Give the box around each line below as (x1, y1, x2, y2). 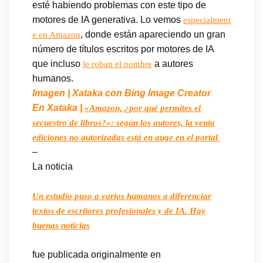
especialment (183, 15, 231, 25)
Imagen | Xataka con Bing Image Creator (32, 87, 211, 98)
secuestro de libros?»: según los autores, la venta (32, 117, 215, 127)
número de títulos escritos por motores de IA (32, 43, 214, 54)
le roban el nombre (83, 59, 152, 69)
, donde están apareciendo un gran (80, 29, 225, 39)
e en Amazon (32, 29, 80, 39)
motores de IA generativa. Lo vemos (32, 14, 183, 25)
